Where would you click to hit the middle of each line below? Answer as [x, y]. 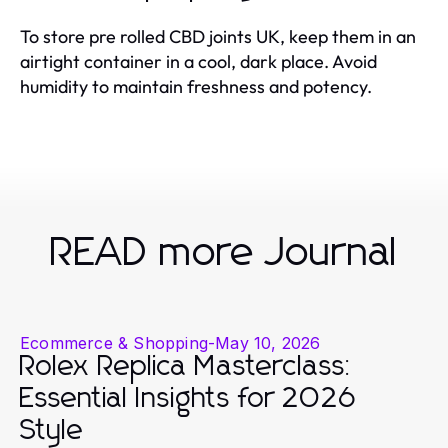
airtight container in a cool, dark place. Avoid [198, 61]
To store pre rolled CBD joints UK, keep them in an [218, 36]
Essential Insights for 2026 [188, 398]
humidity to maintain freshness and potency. [196, 86]
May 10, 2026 [268, 342]
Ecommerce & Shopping [114, 342]
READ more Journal [224, 252]
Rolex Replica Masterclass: [187, 366]
